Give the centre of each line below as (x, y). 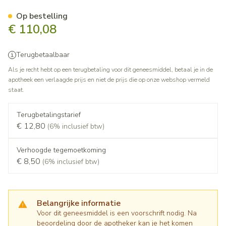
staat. (16, 90)
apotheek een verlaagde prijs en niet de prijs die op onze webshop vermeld (109, 80)
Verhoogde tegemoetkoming (61, 150)
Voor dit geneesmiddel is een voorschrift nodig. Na (117, 213)
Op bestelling (42, 16)
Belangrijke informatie (79, 203)
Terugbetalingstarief (49, 115)
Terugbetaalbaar (43, 55)
